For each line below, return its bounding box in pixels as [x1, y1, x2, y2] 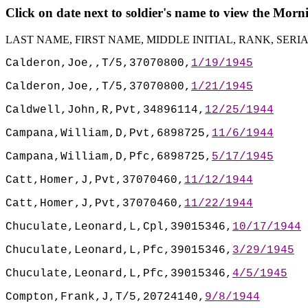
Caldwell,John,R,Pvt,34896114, [5, 103, 205, 116]
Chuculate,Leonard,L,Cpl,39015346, [5, 220, 232, 233]
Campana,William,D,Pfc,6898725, [5, 150, 212, 163]
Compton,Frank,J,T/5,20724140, [5, 290, 205, 303]
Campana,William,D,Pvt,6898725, [5, 126, 212, 140]
